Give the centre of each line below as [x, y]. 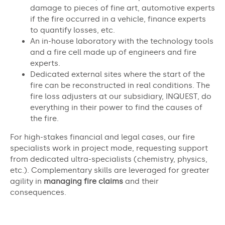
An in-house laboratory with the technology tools [122, 41]
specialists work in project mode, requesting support [109, 148]
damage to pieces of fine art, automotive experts [123, 8]
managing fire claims [82, 181]
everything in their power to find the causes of [116, 107]
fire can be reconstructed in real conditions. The [120, 85]
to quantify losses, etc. [73, 30]
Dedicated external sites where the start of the [118, 74]
